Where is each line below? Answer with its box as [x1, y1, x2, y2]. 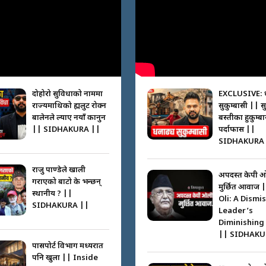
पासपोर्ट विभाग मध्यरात [31, 240, 103, 251]
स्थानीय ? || [31, 188, 72, 199]
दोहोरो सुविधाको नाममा [31, 88, 103, 99]
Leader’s [218, 205, 253, 216]
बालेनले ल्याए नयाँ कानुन [31, 112, 106, 123]
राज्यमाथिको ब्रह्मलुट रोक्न [31, 100, 106, 111]
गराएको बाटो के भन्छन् [31, 176, 101, 187]
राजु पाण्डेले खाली [31, 164, 85, 175]
